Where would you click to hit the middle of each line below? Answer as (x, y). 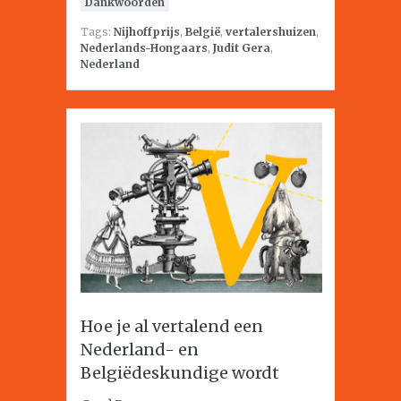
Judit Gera (242, 48)
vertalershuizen (271, 32)
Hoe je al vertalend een (172, 326)
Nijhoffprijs (147, 32)
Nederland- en (140, 350)
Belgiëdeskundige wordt (180, 373)
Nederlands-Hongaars (144, 48)
